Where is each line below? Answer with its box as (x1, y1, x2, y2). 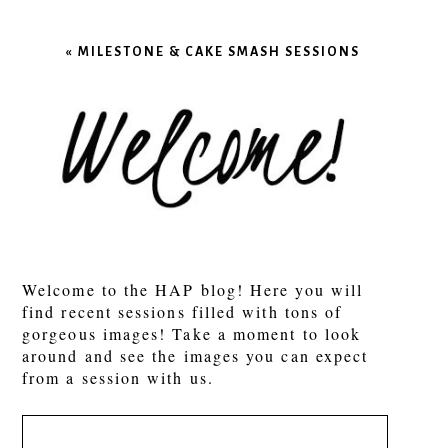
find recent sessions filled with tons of (22, 301, 343, 323)
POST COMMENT (78, 222, 201, 262)
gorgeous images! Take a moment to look (22, 323, 362, 345)
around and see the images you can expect (22, 345, 369, 367)
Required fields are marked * (65, 18, 308, 40)
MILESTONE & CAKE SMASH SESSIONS (78, 32, 361, 72)
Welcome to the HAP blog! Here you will (22, 279, 364, 301)
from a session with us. (22, 367, 214, 389)
